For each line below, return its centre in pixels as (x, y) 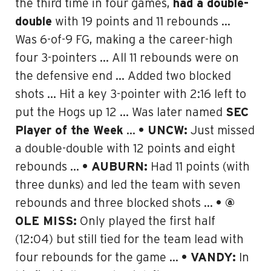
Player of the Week (69, 131)
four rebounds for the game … (98, 258)
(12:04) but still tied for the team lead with (129, 240)
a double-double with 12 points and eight (125, 149)
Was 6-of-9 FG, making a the (92, 40)
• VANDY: (209, 258)
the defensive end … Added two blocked (123, 76)
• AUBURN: (115, 167)
